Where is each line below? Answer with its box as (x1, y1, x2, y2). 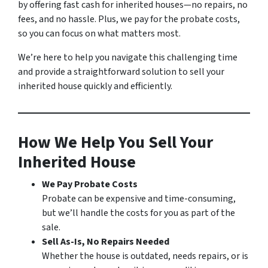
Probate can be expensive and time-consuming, (42, 192, 236, 205)
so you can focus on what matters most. (18, 27, 181, 40)
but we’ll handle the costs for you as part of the (42, 206, 235, 220)
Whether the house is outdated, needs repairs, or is (42, 249, 248, 263)
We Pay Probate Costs (42, 178, 138, 191)
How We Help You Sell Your (18, 130, 213, 154)
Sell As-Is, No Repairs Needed (42, 235, 169, 248)
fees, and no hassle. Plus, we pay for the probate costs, (18, 13, 240, 26)
